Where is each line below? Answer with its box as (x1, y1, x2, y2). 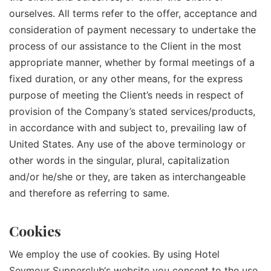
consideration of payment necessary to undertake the (9, 23, 256, 36)
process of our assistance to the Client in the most (9, 39, 241, 52)
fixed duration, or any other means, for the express (9, 72, 243, 85)
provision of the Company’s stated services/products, (9, 105, 255, 117)
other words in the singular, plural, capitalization (9, 154, 229, 166)
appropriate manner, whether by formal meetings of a (9, 56, 255, 68)
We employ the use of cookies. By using (9, 247, 195, 260)
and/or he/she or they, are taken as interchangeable (9, 170, 246, 183)
